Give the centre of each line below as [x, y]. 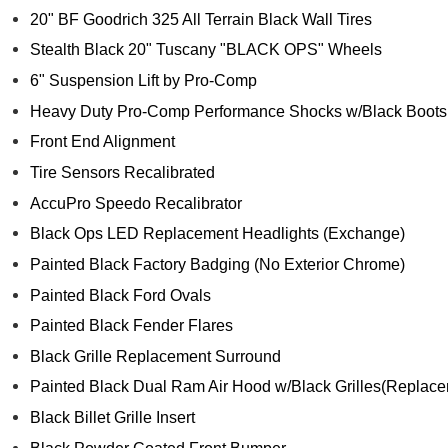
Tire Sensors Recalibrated [122, 172]
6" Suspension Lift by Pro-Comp [143, 80]
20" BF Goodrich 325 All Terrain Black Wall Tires [201, 19]
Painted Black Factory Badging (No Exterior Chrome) [217, 264]
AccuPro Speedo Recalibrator [136, 203]
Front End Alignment [102, 142]
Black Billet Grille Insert [112, 418]
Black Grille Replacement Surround [155, 356]
